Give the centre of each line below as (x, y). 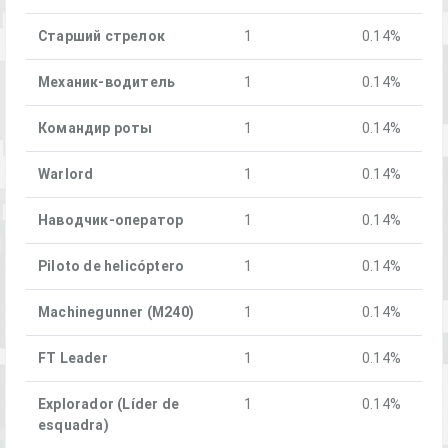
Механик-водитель (107, 81)
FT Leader (73, 357)
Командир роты (95, 127)
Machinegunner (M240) (116, 311)
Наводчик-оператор (111, 219)
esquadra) (73, 424)
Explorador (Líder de (108, 403)
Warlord (66, 173)
